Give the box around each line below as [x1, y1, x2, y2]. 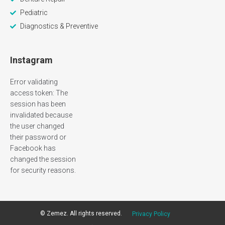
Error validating [10, 78, 58, 86]
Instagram [10, 55, 53, 65]
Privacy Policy [132, 210, 170, 217]
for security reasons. [10, 166, 76, 174]
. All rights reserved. [66, 210, 122, 217]
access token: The [10, 89, 68, 97]
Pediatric [20, 9, 48, 17]
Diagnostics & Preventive [20, 22, 98, 30]
